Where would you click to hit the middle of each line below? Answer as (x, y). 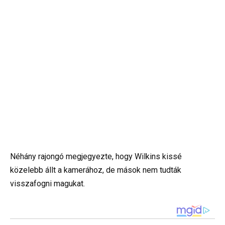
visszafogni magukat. (47, 183)
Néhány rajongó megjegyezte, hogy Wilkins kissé (96, 156)
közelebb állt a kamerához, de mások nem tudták (96, 170)
